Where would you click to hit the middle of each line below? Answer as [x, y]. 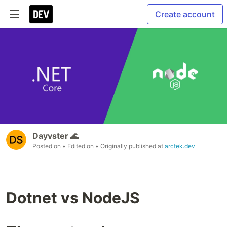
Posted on [47, 146]
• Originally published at [130, 146]
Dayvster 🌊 [55, 136]
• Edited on [79, 146]
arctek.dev [180, 146]
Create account [185, 14]
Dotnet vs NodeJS [73, 198]
